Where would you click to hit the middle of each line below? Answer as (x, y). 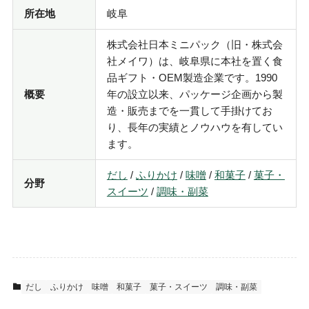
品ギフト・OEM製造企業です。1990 (192, 78)
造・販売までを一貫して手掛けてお (189, 111)
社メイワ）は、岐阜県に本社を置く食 (195, 61)
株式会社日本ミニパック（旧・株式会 (195, 45)
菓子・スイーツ (178, 287)
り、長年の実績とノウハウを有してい (195, 128)
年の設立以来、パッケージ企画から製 (195, 94)
